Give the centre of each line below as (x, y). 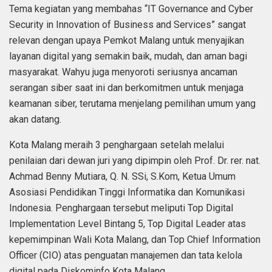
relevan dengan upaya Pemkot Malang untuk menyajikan (127, 41)
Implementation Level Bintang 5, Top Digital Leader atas (127, 224)
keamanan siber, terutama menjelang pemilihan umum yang (132, 104)
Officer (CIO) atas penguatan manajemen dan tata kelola (126, 256)
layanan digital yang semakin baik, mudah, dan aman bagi (128, 56)
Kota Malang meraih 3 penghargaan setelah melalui (117, 145)
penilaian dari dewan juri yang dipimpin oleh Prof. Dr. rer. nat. (135, 161)
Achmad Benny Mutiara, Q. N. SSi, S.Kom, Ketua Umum (122, 177)
